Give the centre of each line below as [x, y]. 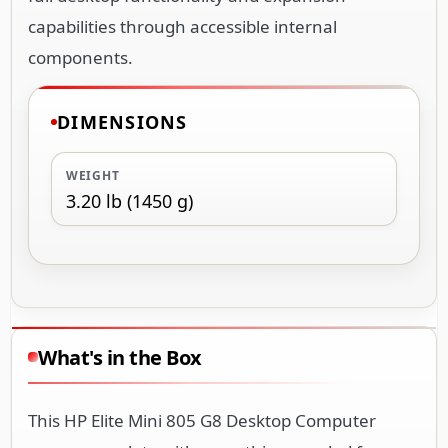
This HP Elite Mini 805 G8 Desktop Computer [202, 420]
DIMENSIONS [122, 121]
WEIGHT [93, 175]
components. [80, 57]
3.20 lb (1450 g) [129, 200]
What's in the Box [120, 357]
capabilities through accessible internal [182, 26]
